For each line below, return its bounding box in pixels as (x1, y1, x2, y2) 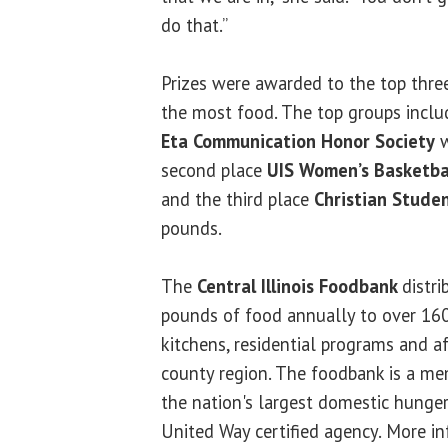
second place (161, 158, 267, 183)
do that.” (161, 13, 228, 38)
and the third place (161, 187, 314, 212)
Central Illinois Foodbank (197, 274, 402, 299)
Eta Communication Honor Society (161, 129, 435, 154)
